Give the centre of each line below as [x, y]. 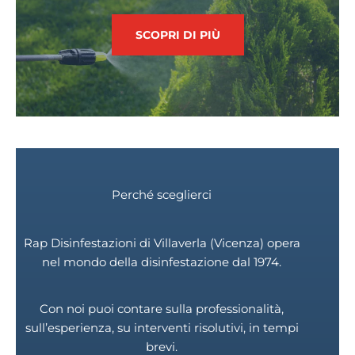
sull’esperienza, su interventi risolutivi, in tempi [162, 328]
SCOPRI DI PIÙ [177, 35]
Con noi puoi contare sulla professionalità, [162, 309]
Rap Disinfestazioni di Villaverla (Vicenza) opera [162, 244]
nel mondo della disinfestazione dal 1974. [162, 263]
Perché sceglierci [162, 195]
